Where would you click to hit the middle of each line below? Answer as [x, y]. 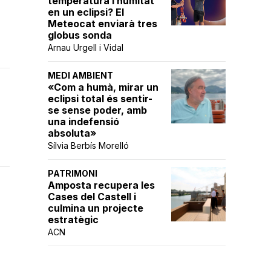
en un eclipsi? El [86, 12]
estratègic [73, 220]
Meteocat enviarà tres [103, 24]
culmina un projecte [96, 208]
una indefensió [83, 122]
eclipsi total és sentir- [100, 99]
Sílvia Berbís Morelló [88, 145]
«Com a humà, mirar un [103, 87]
